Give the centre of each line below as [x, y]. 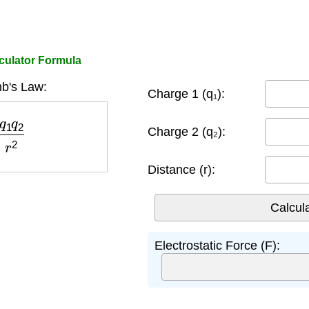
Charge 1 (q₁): [186, 93]
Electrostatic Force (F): [217, 246]
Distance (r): [181, 169]
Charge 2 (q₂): [187, 131]
